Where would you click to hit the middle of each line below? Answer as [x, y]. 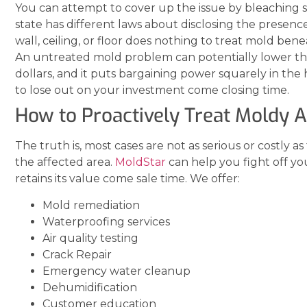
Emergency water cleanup [116, 271]
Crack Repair [77, 254]
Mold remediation [91, 205]
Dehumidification [90, 287]
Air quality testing [90, 238]
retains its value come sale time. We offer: [127, 179]
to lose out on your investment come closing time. [152, 90]
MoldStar [140, 162]
